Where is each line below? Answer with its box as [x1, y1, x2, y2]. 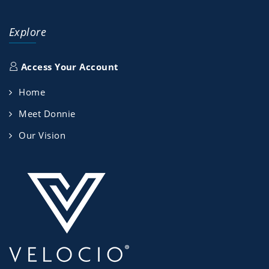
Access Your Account [18, 61, 119, 73]
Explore [9, 25, 47, 40]
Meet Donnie [19, 107, 76, 120]
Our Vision [19, 129, 65, 142]
